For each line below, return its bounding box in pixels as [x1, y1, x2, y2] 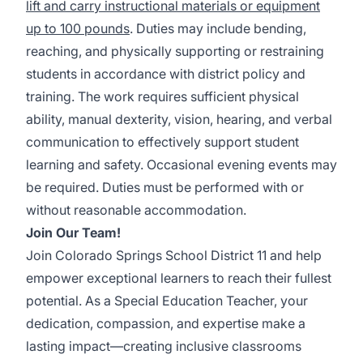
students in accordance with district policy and [26, 66, 305, 82]
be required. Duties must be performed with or [26, 179, 304, 195]
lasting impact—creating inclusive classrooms [26, 338, 301, 354]
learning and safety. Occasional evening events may [26, 156, 337, 173]
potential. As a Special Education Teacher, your [26, 293, 308, 309]
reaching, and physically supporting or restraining [26, 43, 324, 59]
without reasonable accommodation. [26, 202, 246, 218]
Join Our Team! [26, 224, 121, 241]
